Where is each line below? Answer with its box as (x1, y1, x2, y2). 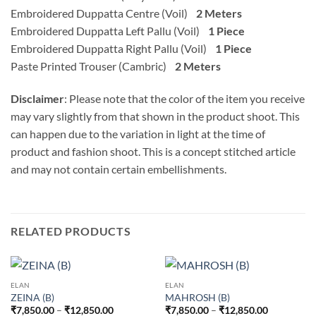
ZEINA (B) (10, 291, 54, 303)
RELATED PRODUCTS (11, 224, 131, 238)
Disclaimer (11, 91, 64, 105)
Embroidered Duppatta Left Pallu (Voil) (11, 23, 206, 37)
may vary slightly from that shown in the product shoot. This (11, 109, 300, 123)
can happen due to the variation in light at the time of (11, 126, 265, 140)
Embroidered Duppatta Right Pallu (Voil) (11, 41, 213, 55)
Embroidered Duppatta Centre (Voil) (11, 6, 194, 20)
